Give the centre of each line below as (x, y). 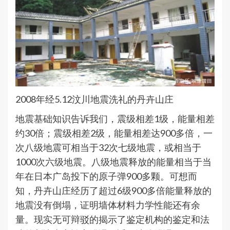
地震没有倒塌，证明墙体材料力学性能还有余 (108, 205)
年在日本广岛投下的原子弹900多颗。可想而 (106, 176)
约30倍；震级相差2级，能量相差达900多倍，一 (114, 133)
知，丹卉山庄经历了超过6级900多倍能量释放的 (113, 190)
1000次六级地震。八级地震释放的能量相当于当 (113, 161)
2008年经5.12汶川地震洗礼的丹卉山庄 (94, 99)
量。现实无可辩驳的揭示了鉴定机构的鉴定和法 (112, 219)
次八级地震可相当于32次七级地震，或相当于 (108, 147)
